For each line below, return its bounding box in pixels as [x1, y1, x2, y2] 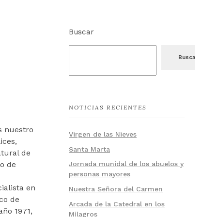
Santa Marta [69, 145, 110, 153]
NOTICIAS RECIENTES [69, 103, 147, 111]
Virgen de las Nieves [69, 130, 137, 138]
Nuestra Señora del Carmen [69, 185, 163, 193]
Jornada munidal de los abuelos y [69, 160, 184, 168]
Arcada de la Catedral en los [69, 200, 165, 208]
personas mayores [69, 170, 130, 178]
